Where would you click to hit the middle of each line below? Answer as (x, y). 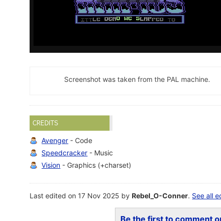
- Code (80, 141)
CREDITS (46, 123)
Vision (51, 165)
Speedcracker (65, 153)
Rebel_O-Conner (160, 196)
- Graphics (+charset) (96, 165)
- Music (100, 153)
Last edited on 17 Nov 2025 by (81, 196)
